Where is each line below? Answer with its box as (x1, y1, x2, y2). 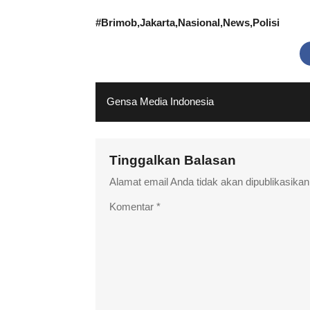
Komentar (109, 201, 156, 212)
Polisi (253, 17, 280, 28)
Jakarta (140, 17, 175, 28)
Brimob (101, 17, 137, 28)
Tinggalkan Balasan (109, 152, 239, 167)
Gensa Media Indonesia (107, 95, 214, 107)
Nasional (178, 17, 220, 28)
